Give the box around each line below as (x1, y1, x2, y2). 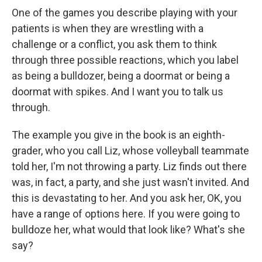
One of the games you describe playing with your (12, 6, 237, 19)
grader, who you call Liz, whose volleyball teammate (12, 144, 249, 157)
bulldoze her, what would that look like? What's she (12, 223, 245, 236)
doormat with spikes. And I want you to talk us (12, 85, 223, 98)
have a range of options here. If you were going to (12, 208, 240, 220)
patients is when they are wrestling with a (12, 22, 204, 35)
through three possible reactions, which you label (12, 54, 239, 66)
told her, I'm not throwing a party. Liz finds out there (12, 160, 247, 173)
